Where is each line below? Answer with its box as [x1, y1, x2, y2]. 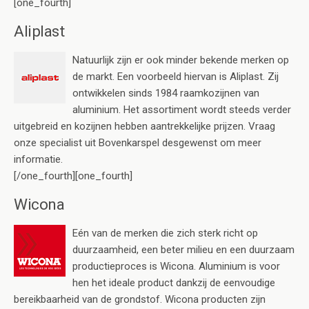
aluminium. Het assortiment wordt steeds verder [72, 103, 291, 116]
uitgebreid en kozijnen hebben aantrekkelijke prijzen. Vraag [14, 119, 275, 132]
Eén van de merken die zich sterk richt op [72, 226, 258, 239]
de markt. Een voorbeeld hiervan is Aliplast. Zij [72, 70, 279, 83]
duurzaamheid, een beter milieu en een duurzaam [72, 243, 295, 256]
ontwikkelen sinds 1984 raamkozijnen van [72, 86, 259, 99]
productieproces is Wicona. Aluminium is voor [72, 259, 280, 272]
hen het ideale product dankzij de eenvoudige [72, 276, 275, 289]
